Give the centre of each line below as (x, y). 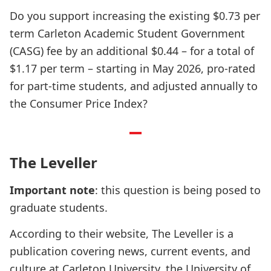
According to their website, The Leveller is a (122, 233)
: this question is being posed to (178, 190)
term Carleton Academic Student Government (127, 33)
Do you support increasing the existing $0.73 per (135, 16)
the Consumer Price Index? (79, 103)
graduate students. (59, 207)
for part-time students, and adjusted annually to (134, 86)
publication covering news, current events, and (130, 251)
